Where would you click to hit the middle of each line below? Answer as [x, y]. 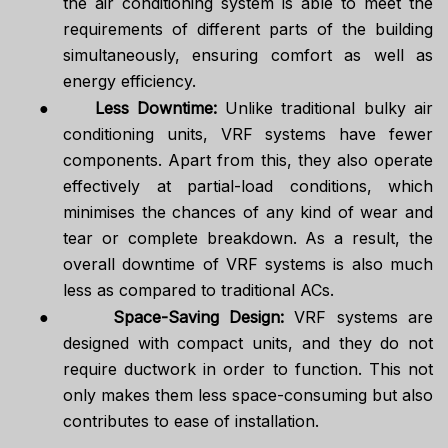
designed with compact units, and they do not [248, 342]
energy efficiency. [129, 80]
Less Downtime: [160, 107]
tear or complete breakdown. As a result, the [248, 237]
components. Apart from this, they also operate [248, 159]
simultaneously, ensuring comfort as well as [248, 54]
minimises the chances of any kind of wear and [248, 211]
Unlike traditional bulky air [329, 107]
